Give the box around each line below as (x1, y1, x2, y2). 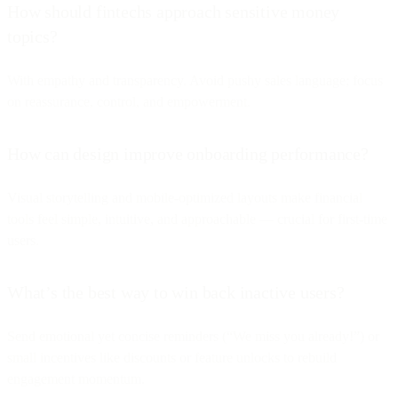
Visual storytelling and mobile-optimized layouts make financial (7, 189, 362, 205)
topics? (7, 26, 58, 46)
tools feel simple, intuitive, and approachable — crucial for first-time (7, 211, 387, 227)
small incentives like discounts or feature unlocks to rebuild (7, 349, 337, 365)
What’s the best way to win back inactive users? (7, 282, 345, 302)
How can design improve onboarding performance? (7, 143, 369, 163)
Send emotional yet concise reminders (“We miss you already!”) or (7, 328, 379, 344)
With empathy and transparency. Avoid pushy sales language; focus (7, 72, 383, 88)
